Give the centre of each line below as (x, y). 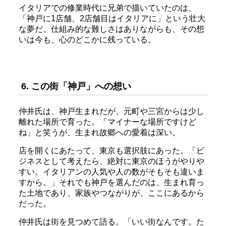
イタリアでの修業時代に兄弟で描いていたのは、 (107, 8)
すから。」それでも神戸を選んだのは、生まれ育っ (111, 182)
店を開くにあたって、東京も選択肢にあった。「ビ (111, 150)
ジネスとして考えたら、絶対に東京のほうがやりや (111, 161)
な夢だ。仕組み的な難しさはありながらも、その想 (111, 29)
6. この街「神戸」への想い (76, 86)
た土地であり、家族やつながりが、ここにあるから (111, 193)
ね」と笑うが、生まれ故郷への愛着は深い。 (99, 132)
